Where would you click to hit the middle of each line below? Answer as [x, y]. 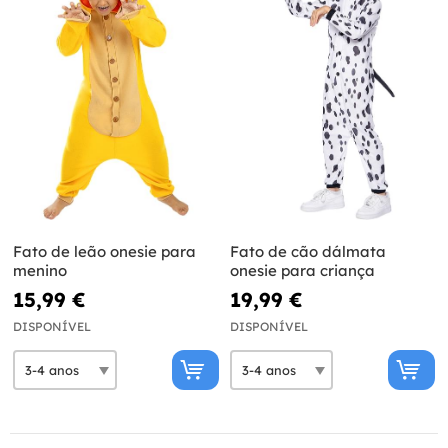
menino [40, 271]
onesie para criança [302, 271]
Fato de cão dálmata [307, 252]
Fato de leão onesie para [104, 252]
